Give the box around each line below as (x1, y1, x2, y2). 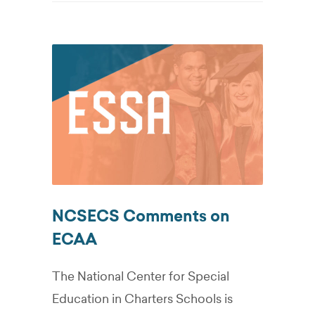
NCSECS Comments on (52, 207, 230, 226)
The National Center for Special (52, 269, 229, 284)
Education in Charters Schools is (52, 291, 233, 307)
